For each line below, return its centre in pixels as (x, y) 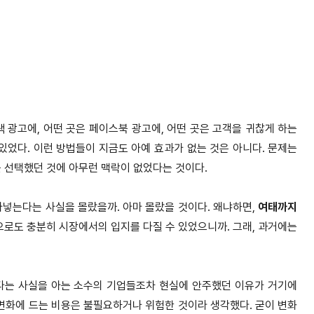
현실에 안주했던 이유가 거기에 (228, 286)
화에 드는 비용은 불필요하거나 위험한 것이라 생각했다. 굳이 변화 (152, 306)
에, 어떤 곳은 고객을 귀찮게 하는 (224, 129)
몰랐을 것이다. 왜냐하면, (202, 207)
